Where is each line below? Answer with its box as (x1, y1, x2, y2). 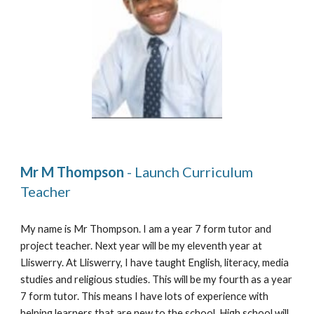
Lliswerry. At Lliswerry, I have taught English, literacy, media (20, 257, 289, 269)
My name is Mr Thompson (20, 223, 139, 235)
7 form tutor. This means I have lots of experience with (20, 290, 269, 303)
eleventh (187, 240, 230, 252)
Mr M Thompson (20, 163, 128, 181)
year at (229, 240, 263, 252)
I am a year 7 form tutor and (143, 223, 272, 235)
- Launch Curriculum (127, 163, 254, 181)
